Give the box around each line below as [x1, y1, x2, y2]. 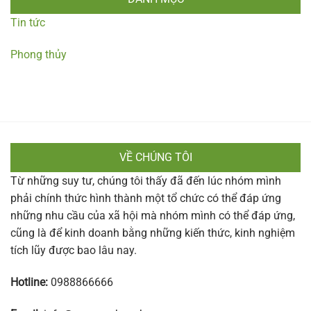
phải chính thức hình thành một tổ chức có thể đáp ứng [10, 192, 281, 205]
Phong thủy [10, 48, 67, 62]
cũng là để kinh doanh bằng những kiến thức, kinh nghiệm [10, 226, 295, 240]
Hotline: [10, 275, 48, 289]
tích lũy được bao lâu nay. [10, 244, 137, 258]
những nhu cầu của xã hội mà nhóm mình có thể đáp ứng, [10, 209, 295, 223]
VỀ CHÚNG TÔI [119, 151, 192, 165]
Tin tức [10, 16, 45, 30]
